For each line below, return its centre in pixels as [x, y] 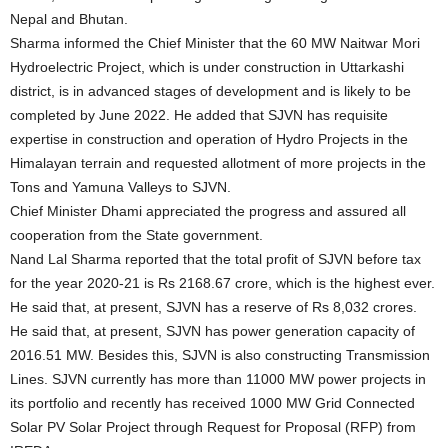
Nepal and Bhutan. [69, 19]
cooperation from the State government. [136, 235]
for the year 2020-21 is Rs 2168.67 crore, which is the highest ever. [222, 283]
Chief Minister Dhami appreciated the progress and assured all [208, 211]
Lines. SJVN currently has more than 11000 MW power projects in [218, 379]
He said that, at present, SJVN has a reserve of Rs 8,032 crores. [213, 307]
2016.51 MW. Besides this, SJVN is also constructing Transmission [220, 355]
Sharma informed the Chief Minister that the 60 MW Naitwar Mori [215, 43]
